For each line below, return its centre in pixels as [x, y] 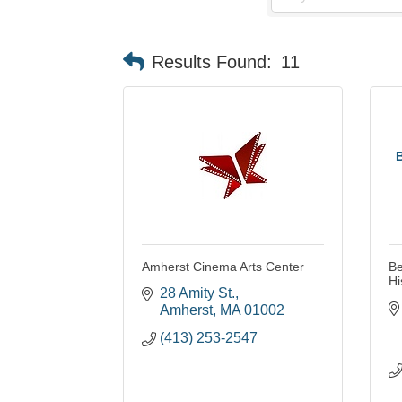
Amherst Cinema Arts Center [223, 267]
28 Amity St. [197, 293]
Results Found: [212, 61]
